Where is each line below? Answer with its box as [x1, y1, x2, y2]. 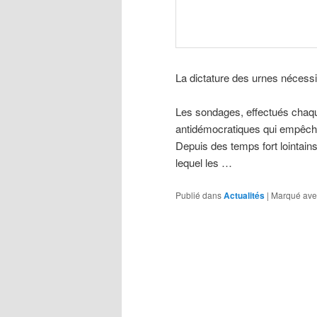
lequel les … [175, 155, 232, 171]
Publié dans [175, 188, 221, 201]
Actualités [224, 188, 265, 202]
